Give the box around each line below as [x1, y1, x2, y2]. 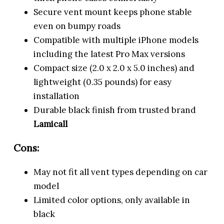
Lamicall [33, 118, 68, 130]
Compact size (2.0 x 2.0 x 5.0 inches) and [33, 62, 195, 74]
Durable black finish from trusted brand [33, 104, 196, 116]
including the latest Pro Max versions [33, 48, 185, 60]
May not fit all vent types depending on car [33, 166, 208, 177]
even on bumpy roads [33, 20, 121, 32]
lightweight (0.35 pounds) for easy [33, 76, 172, 88]
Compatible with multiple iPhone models [33, 34, 199, 46]
